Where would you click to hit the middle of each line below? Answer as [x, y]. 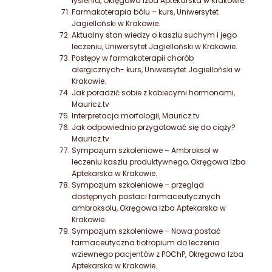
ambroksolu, [96, 208]
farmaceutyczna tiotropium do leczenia [146, 243]
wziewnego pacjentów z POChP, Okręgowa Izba [158, 254]
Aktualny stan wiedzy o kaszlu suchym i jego [154, 35]
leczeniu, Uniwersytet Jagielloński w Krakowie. [155, 47]
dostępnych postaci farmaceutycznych [146, 197]
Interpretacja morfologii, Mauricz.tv [136, 116]
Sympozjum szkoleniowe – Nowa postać [146, 231]
